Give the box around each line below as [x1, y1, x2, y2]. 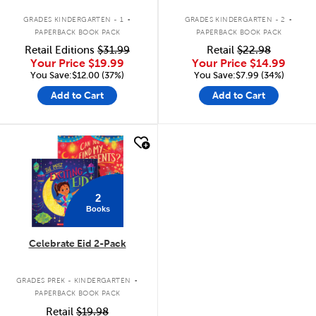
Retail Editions [25, 44, 97, 56]
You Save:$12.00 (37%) [30, 70, 124, 80]
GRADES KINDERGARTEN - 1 [23, 15, 124, 23]
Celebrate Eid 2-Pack [28, 237, 126, 249]
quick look [30, 135, 81, 147]
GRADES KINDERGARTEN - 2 [184, 15, 286, 23]
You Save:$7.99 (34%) [193, 70, 284, 80]
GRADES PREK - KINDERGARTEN [16, 276, 131, 284]
